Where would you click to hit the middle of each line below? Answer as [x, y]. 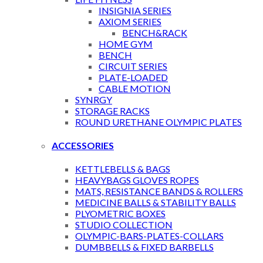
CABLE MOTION [135, 88]
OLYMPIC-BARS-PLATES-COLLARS [149, 236]
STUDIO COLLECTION [124, 225]
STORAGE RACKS [112, 110]
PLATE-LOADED [133, 77]
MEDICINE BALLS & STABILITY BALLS [156, 203]
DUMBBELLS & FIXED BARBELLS [144, 247]
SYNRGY [94, 99]
